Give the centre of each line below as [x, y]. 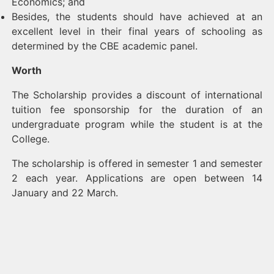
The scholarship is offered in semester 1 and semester [137, 163]
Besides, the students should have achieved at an [137, 17]
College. [31, 139]
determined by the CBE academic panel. [105, 46]
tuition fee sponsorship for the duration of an [137, 109]
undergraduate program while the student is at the [137, 124]
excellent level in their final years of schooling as [137, 31]
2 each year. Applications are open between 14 [137, 178]
